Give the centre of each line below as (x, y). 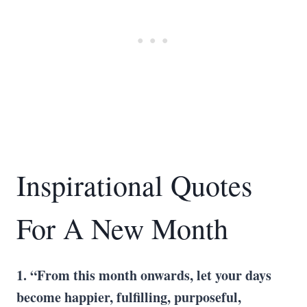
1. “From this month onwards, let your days (144, 275)
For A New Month (122, 228)
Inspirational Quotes (134, 185)
